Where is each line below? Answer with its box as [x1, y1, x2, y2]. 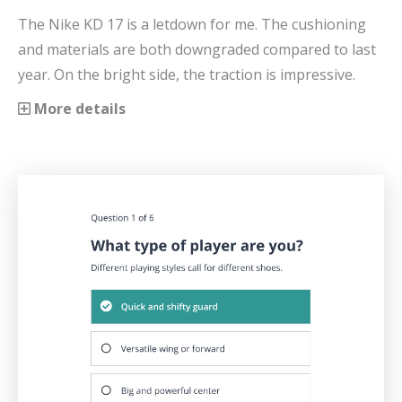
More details [31, 98, 126, 118]
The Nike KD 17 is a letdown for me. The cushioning [18, 13, 366, 34]
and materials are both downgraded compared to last [18, 39, 376, 59]
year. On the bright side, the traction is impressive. [18, 64, 355, 84]
